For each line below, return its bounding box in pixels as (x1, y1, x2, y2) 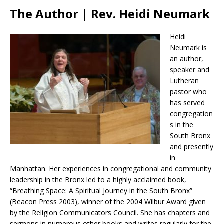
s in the (170, 120, 193, 130)
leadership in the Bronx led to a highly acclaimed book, (10, 175, 186, 185)
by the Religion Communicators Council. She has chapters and (10, 208, 210, 218)
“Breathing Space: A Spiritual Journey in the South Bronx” (10, 186, 192, 196)
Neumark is (170, 43, 207, 53)
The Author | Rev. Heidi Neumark (10, 5, 210, 22)
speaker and (170, 65, 209, 75)
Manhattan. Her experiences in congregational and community (10, 164, 211, 174)
